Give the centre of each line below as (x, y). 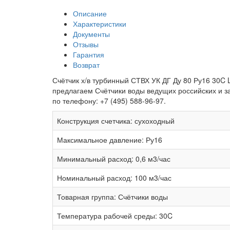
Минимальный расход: (95, 158)
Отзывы (86, 44)
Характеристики (100, 23)
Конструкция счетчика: (95, 120)
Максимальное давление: (100, 139)
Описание (90, 13)
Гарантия (89, 54)
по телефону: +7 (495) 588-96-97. (109, 100)
